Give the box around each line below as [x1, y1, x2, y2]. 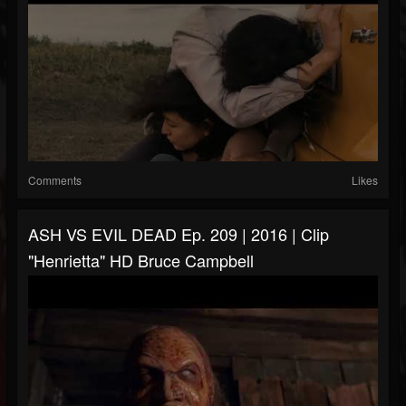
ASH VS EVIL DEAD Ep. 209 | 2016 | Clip [28, 222, 329, 246]
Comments [28, 172, 82, 188]
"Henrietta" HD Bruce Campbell [28, 248, 254, 273]
